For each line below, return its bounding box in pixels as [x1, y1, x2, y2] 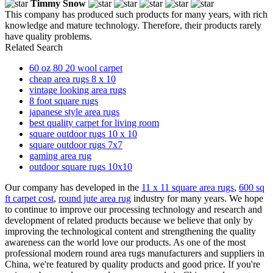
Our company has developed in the [5, 182, 141, 193]
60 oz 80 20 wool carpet [29, 62, 122, 73]
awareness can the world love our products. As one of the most [5, 236, 246, 247]
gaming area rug [29, 150, 91, 161]
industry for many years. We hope [131, 193, 263, 204]
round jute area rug [58, 193, 131, 204]
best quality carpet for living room [29, 117, 159, 128]
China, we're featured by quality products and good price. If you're [5, 258, 260, 269]
